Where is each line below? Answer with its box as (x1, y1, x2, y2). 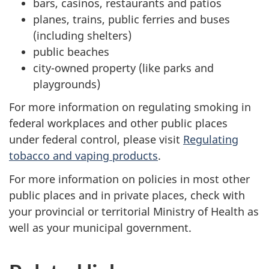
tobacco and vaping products (9, 148, 158, 163)
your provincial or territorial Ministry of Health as (9, 204, 259, 219)
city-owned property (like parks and (33, 60, 214, 75)
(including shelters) (33, 28, 131, 43)
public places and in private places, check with (9, 187, 245, 202)
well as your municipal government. (9, 220, 192, 235)
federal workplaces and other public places (9, 116, 228, 131)
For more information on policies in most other (9, 171, 250, 186)
